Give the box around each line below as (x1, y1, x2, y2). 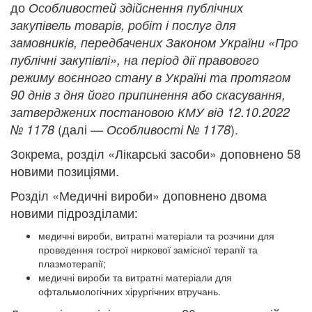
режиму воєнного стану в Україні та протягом (10, 68, 290, 86)
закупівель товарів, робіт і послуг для (10, 16, 236, 33)
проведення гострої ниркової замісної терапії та (38, 242, 258, 256)
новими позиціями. (10, 162, 119, 180)
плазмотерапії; (38, 256, 106, 270)
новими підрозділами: (10, 203, 138, 221)
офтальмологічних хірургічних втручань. (38, 284, 221, 298)
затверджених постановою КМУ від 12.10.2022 (10, 103, 290, 120)
